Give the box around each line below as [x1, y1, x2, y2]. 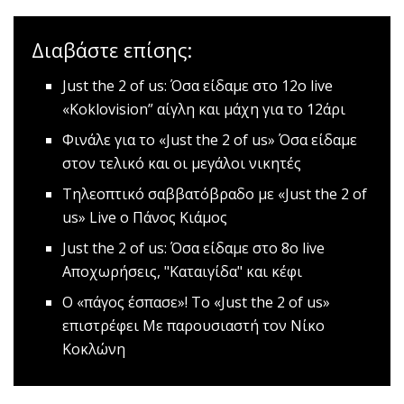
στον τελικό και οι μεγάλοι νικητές [62, 152, 302, 173]
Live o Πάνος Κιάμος [86, 207, 228, 227]
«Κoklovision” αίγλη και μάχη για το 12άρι [62, 98, 346, 119]
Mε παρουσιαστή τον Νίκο [139, 315, 326, 335]
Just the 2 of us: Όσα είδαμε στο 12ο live [62, 75, 334, 96]
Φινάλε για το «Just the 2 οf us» [62, 129, 276, 150]
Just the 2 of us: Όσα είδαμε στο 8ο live [62, 237, 326, 258]
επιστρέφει [62, 315, 140, 335]
